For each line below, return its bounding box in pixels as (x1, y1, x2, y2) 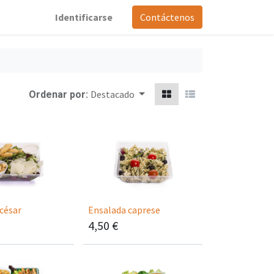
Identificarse (55, 11, 113, 23)
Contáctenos (140, 11, 194, 23)
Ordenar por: (29, 89, 89, 101)
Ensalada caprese (88, 204, 160, 217)
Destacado (91, 88, 137, 101)
